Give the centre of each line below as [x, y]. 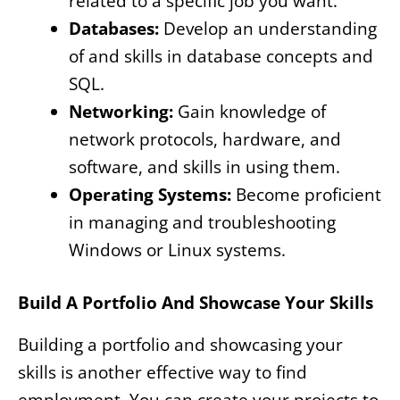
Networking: [121, 111]
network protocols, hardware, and [205, 139]
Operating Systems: [150, 194]
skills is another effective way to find [162, 373]
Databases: [114, 28]
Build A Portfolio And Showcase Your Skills [196, 303]
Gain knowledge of [250, 111]
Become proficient [306, 194]
